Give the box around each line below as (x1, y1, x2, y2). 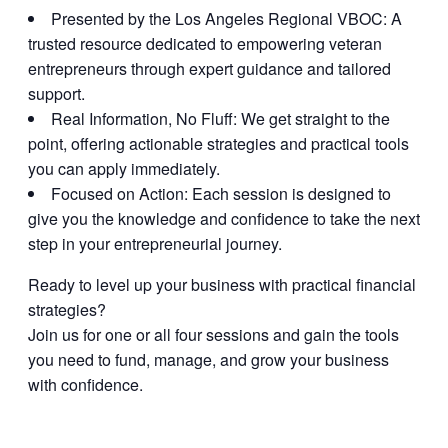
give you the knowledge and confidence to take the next (28, 207, 420, 231)
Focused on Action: (51, 182, 188, 206)
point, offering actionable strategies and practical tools (28, 132, 409, 156)
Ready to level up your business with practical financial (28, 273, 416, 297)
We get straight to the (237, 107, 390, 131)
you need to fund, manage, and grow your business (28, 348, 389, 372)
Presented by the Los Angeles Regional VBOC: (51, 7, 387, 31)
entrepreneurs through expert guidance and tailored (28, 57, 391, 81)
